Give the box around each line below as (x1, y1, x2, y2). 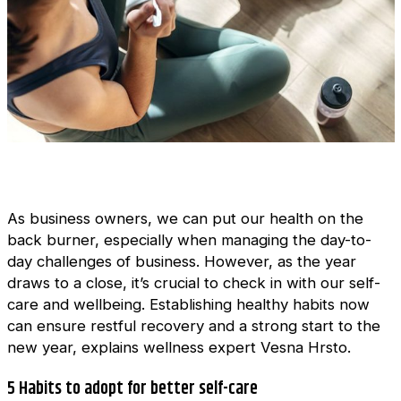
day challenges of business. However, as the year (6, 252, 356, 270)
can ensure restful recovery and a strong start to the (6, 316, 380, 335)
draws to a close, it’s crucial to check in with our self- (6, 273, 380, 292)
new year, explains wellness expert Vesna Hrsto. (6, 337, 351, 356)
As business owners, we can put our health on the (6, 209, 363, 227)
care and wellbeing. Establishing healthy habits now (6, 294, 370, 313)
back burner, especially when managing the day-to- (6, 230, 371, 249)
